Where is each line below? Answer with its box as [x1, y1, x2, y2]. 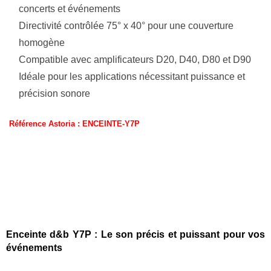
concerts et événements [19, 3, 120, 14]
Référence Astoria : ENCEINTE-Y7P [9, 119, 140, 128]
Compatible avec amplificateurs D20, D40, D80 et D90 [19, 54, 251, 65]
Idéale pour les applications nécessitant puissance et [19, 71, 245, 82]
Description [108, 180, 163, 191]
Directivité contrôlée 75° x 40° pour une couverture [19, 20, 233, 31]
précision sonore [19, 88, 90, 99]
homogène [19, 37, 65, 48]
